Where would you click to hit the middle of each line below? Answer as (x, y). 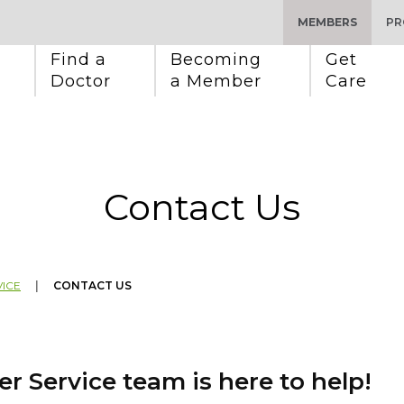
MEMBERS (327, 22)
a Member (216, 81)
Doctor (81, 81)
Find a (81, 60)
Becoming (219, 60)
